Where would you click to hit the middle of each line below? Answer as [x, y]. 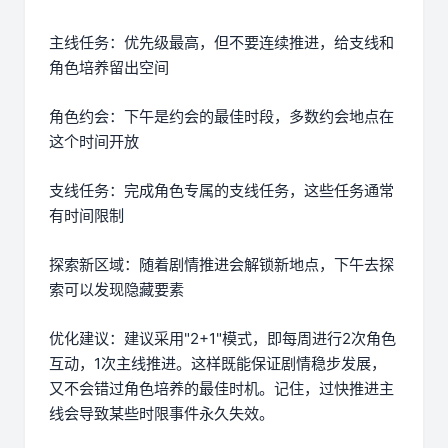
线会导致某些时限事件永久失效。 [161, 414]
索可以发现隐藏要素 [116, 290]
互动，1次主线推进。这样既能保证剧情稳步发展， [217, 364]
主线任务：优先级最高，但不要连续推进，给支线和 [221, 43]
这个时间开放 [94, 142]
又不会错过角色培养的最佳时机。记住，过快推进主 [221, 389]
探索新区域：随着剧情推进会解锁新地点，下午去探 [221, 265]
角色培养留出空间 [109, 68]
